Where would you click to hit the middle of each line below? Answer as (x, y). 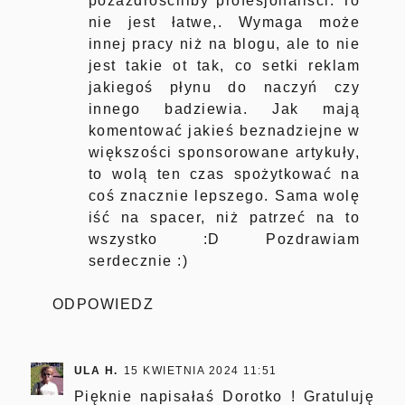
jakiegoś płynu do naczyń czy (224, 88)
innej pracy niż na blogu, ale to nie (224, 44)
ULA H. (96, 371)
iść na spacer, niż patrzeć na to (224, 218)
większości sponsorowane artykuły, (224, 153)
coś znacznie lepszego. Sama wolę (224, 196)
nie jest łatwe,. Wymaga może (224, 23)
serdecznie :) (138, 261)
